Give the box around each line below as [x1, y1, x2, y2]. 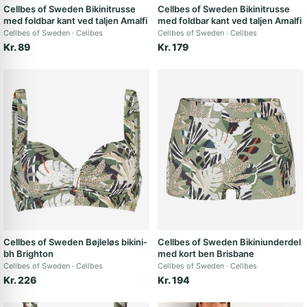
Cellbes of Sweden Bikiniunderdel [158, 236, 301, 247]
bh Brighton [3, 248, 53, 259]
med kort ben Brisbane [158, 248, 254, 259]
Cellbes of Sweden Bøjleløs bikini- [3, 236, 147, 247]
